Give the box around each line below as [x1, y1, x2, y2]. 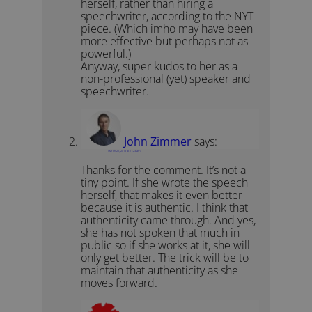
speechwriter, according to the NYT [81, 8, 254, 24]
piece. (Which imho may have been [81, 21, 253, 37]
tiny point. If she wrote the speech [81, 175, 249, 191]
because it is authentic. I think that [81, 200, 249, 216]
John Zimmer [124, 133, 192, 149]
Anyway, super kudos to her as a [81, 58, 238, 75]
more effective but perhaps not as [81, 33, 249, 49]
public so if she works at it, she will [81, 237, 251, 253]
